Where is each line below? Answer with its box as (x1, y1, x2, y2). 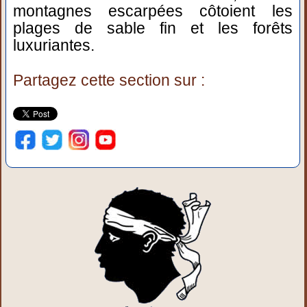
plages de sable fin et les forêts (13, 19, 293, 37)
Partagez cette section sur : (13, 71, 206, 89)
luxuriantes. (13, 36, 95, 54)
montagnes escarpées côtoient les (13, 2, 293, 20)
